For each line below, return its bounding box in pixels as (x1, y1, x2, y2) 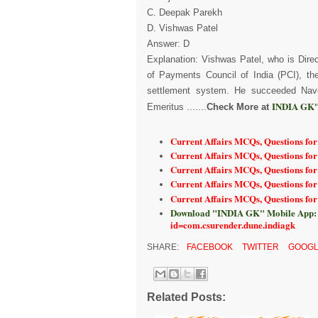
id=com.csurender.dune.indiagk (170, 217, 295, 231)
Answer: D (147, 38, 190, 49)
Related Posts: (147, 290, 226, 303)
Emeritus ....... (147, 102, 207, 112)
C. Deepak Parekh (147, 7, 222, 18)
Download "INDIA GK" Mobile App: (170, 205, 317, 219)
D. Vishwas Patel (147, 23, 218, 33)
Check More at (207, 102, 272, 112)
